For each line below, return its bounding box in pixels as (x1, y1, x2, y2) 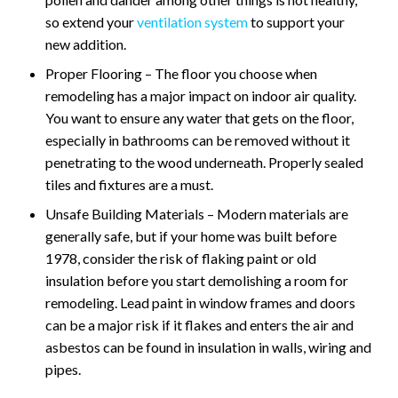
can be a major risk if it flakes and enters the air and (45, 316, 354, 334)
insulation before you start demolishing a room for (45, 272, 348, 290)
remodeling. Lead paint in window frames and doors (45, 294, 355, 312)
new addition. (45, 36, 126, 53)
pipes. (45, 361, 81, 378)
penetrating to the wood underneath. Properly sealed (45, 154, 363, 171)
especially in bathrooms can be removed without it (45, 131, 350, 149)
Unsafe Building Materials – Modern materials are (45, 205, 348, 223)
